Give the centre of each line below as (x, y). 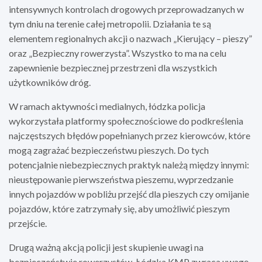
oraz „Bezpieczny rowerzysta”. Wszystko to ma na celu (118, 53)
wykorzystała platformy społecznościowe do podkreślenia (126, 120)
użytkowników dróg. (50, 82)
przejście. (28, 223)
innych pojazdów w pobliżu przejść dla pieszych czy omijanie (129, 194)
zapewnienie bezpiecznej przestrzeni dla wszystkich (113, 67)
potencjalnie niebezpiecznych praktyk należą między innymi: (129, 164)
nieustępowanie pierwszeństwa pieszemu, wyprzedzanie (121, 179)
